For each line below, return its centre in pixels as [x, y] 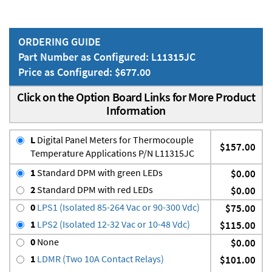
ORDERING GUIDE [59, 42]
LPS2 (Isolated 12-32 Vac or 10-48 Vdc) [113, 224]
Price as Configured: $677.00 [84, 72]
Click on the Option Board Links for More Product [136, 97]
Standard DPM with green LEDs [99, 173]
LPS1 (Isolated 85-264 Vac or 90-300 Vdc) [117, 207]
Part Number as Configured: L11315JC [107, 57]
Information [136, 110]
